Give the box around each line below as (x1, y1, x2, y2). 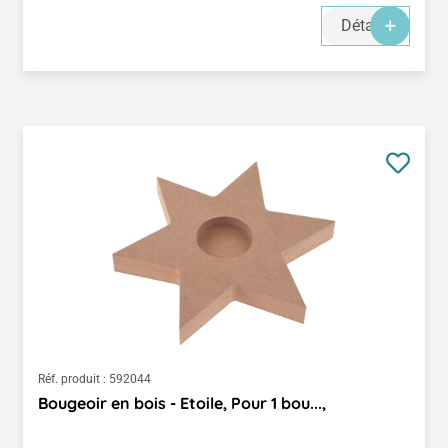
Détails (341, 15, 390, 35)
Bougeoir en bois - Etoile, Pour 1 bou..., (38, 392, 326, 413)
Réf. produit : (38, 371, 106, 386)
